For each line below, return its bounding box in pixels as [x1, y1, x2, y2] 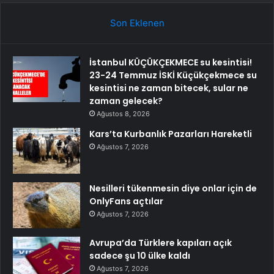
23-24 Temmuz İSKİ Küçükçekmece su [89, 68, 257, 81]
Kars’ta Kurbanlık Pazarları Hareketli [89, 127, 252, 140]
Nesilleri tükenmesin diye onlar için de [89, 182, 257, 194]
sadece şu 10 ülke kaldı [89, 249, 190, 262]
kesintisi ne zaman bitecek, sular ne [89, 81, 248, 94]
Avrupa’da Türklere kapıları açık [89, 236, 232, 249]
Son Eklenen [109, 17, 165, 29]
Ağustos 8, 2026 [97, 109, 150, 118]
